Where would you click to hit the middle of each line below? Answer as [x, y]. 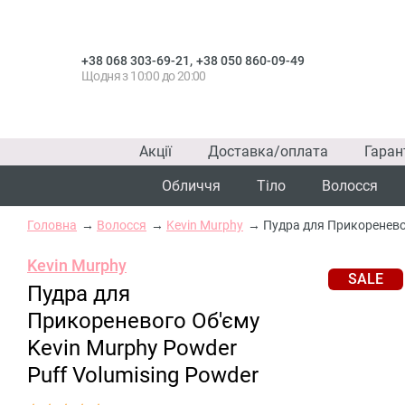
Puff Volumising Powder [143, 375]
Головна [52, 225]
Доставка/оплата [268, 151]
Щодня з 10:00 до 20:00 [144, 75]
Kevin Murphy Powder [132, 348]
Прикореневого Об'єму [143, 321]
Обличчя [191, 186]
